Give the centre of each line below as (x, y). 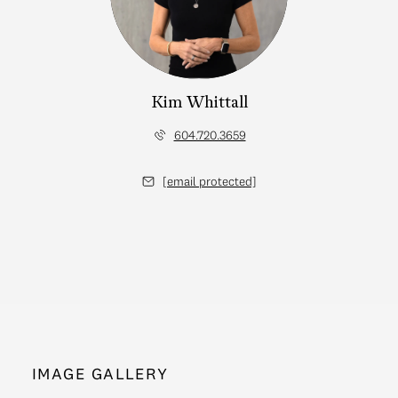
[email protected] (210, 181)
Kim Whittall (199, 103)
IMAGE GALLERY (100, 373)
